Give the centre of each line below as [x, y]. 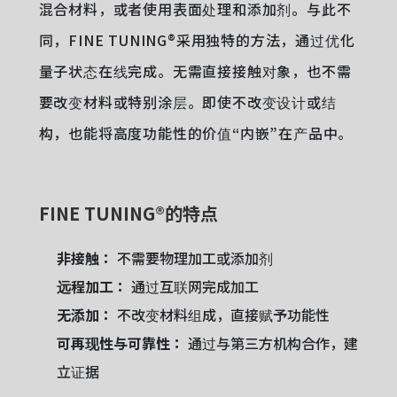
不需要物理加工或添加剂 [193, 258]
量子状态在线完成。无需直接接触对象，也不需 [195, 71]
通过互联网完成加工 [193, 286]
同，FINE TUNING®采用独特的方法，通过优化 [197, 40]
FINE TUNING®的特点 [128, 213]
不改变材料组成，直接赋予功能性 [221, 315]
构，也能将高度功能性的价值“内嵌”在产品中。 [196, 133]
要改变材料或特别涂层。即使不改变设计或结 [187, 102]
